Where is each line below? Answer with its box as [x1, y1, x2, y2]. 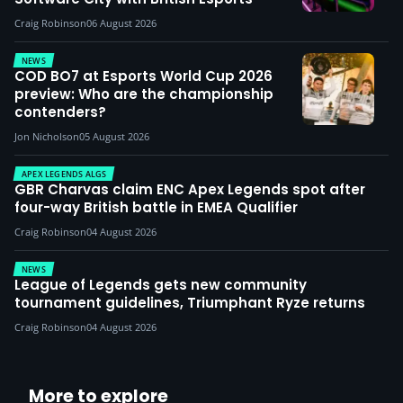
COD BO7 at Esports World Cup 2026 [14, 67, 273, 85]
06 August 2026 [86, 16, 157, 30]
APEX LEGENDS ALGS [22, 167, 107, 180]
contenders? [14, 103, 106, 121]
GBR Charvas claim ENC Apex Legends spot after [14, 180, 365, 199]
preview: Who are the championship [14, 85, 273, 103]
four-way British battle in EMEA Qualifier [14, 198, 298, 217]
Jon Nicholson [14, 130, 79, 143]
